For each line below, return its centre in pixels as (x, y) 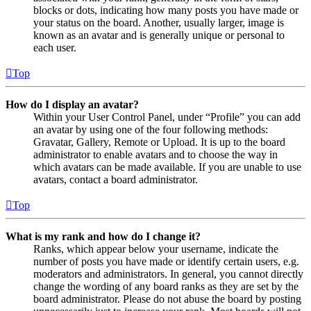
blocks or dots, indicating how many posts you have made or (166, 10)
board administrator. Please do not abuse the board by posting (167, 299)
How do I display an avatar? (72, 105)
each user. (55, 48)
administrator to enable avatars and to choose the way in (155, 155)
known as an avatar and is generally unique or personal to (159, 35)
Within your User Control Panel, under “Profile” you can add (167, 117)
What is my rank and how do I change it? (103, 237)
